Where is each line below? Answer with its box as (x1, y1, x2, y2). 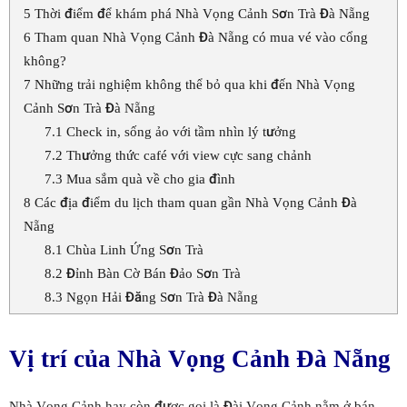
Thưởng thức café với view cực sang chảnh (62, 147, 312, 164)
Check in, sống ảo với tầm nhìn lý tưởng (62, 124, 296, 141)
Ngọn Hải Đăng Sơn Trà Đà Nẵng (62, 289, 258, 306)
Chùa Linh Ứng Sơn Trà (62, 242, 207, 259)
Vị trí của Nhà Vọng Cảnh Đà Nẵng (9, 345, 391, 372)
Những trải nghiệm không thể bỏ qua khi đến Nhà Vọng (31, 76, 355, 94)
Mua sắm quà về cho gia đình (62, 171, 235, 188)
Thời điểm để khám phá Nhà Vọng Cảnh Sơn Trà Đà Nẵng (31, 5, 370, 23)
